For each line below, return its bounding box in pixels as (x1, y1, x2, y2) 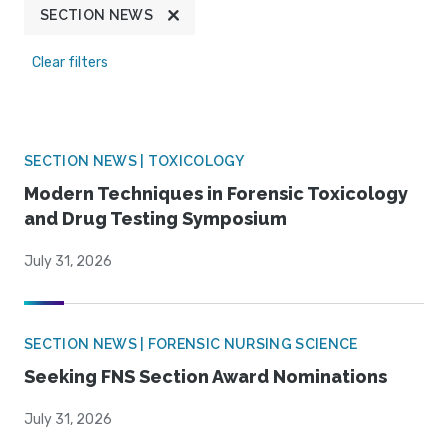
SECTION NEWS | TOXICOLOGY (24, 153, 244, 170)
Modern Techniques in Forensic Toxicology (24, 183, 408, 205)
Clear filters (32, 54, 108, 72)
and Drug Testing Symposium (24, 208, 287, 230)
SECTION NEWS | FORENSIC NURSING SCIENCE (24, 336, 358, 353)
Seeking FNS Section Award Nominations (24, 366, 387, 388)
